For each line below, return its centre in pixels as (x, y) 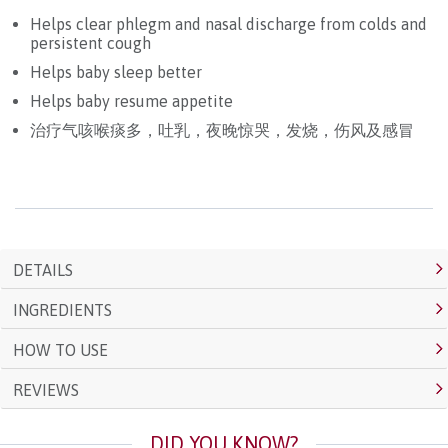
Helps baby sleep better (116, 71)
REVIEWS (46, 389)
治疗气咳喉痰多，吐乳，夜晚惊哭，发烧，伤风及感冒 (222, 129)
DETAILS (43, 269)
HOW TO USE (60, 349)
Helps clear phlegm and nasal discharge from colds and (228, 23)
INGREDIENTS (62, 309)
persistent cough (90, 42)
